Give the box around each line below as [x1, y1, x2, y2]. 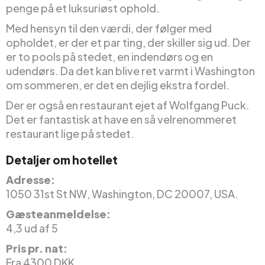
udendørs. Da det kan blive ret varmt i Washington [6, 64, 255, 78]
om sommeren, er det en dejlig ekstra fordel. [6, 78, 230, 92]
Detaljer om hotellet [6, 153, 118, 167]
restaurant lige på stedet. [6, 127, 134, 141]
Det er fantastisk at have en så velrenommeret [6, 112, 237, 127]
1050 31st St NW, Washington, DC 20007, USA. [6, 187, 238, 201]
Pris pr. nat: [6, 241, 67, 256]
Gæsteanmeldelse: [6, 207, 111, 221]
